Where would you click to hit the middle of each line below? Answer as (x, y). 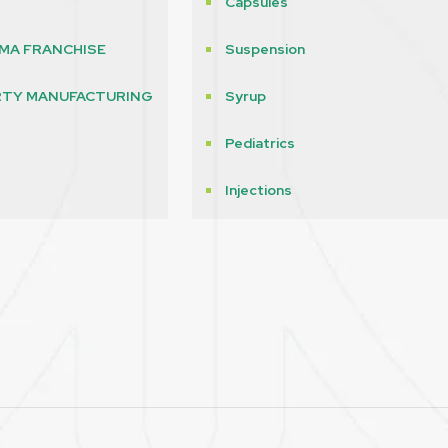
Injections (258, 190)
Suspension (265, 49)
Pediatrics (260, 143)
